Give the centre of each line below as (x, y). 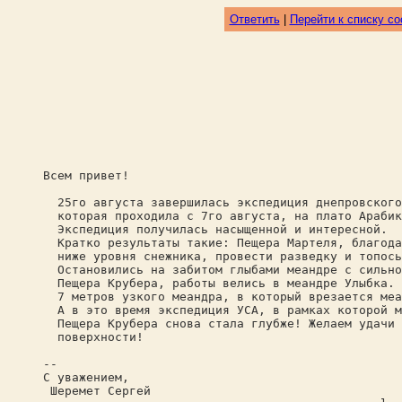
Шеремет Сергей (97, 391)
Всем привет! (86, 175)
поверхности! (93, 337)
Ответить (254, 19)
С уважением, (86, 377)
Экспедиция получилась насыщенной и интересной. (215, 229)
